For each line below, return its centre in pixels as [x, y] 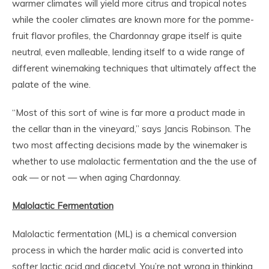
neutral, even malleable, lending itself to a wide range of [128, 52]
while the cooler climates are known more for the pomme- [133, 20]
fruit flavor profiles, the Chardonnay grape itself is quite [127, 36]
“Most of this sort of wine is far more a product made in [128, 113]
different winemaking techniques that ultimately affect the [134, 68]
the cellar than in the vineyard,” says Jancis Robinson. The [131, 129]
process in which [47, 250]
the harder [105, 250]
